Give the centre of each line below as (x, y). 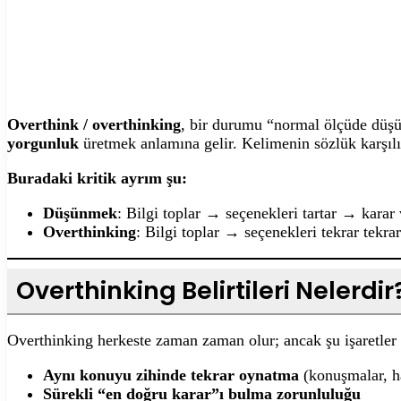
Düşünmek (80, 213)
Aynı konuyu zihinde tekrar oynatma (171, 375)
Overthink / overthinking (94, 124)
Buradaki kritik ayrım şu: (97, 178)
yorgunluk (43, 143)
